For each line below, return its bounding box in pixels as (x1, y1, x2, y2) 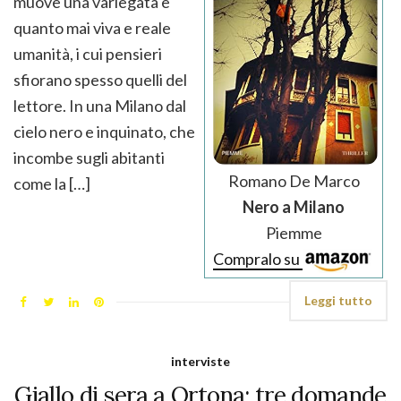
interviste (171, 354, 230, 370)
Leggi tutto (304, 293, 372, 309)
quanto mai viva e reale (13, 18, 171, 38)
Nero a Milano (243, 197, 345, 218)
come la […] (13, 174, 90, 194)
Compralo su (213, 249, 303, 269)
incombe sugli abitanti (13, 148, 165, 168)
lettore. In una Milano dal (13, 96, 186, 116)
